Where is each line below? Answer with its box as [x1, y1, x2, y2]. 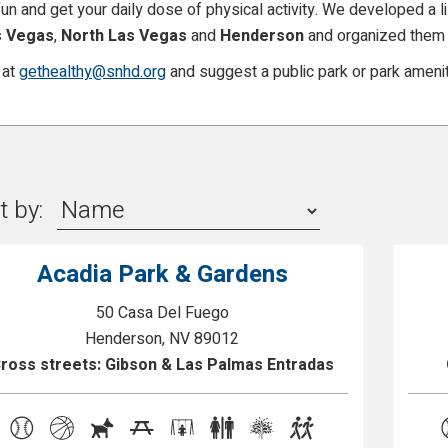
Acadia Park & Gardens [36, 257, 288, 292]
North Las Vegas [61, 24, 187, 48]
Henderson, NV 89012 [85, 327, 240, 351]
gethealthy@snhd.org [18, 60, 166, 84]
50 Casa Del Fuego [95, 301, 229, 325]
